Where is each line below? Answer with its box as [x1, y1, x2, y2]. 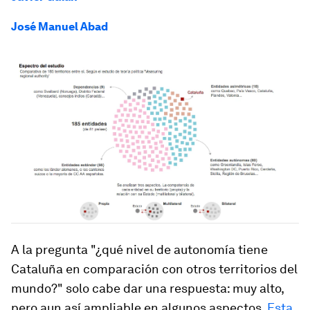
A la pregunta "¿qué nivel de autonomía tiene [11, 242, 268, 257]
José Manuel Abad [11, 20, 108, 33]
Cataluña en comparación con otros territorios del [11, 262, 298, 277]
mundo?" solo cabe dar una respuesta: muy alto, [11, 281, 284, 296]
